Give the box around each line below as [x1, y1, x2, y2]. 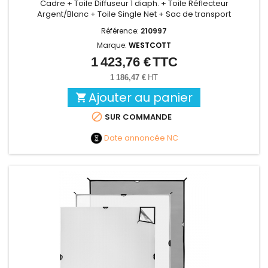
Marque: [97, 40, 129, 50]
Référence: [101, 26, 141, 36]
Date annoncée [103, 132, 165, 144]
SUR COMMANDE [102, 111, 172, 123]
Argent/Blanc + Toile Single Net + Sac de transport [37, 8, 231, 20]
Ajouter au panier [89, 89, 193, 106]
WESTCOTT [129, 40, 171, 50]
